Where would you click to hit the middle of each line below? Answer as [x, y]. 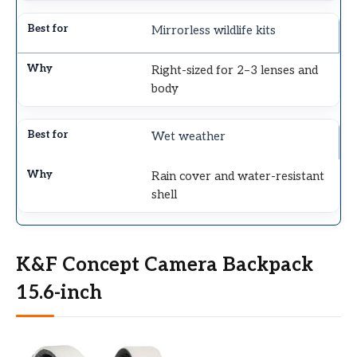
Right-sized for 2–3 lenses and [235, 71]
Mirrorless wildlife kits [214, 31]
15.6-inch [59, 293]
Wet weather [189, 137]
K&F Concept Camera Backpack [165, 265]
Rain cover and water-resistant [238, 177]
